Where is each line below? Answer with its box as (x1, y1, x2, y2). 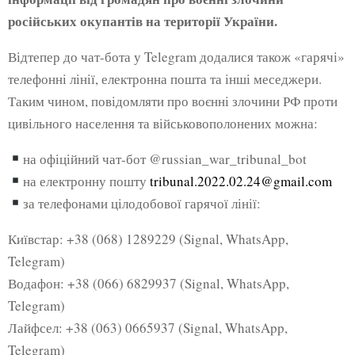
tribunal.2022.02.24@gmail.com (150, 171, 333, 190)
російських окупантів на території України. (8, 10, 277, 31)
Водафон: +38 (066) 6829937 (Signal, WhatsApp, (8, 273, 289, 292)
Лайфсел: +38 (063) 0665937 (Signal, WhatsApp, (8, 318, 288, 337)
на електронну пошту (23, 171, 151, 190)
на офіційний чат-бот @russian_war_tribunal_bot (23, 149, 307, 168)
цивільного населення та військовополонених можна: (8, 113, 318, 132)
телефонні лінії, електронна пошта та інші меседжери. (8, 69, 322, 88)
